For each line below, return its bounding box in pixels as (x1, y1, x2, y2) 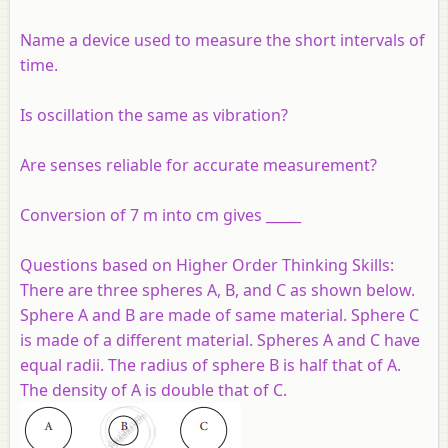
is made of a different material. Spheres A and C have (20, 328, 420, 351)
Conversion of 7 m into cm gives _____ (20, 203, 301, 226)
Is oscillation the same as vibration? (20, 103, 288, 126)
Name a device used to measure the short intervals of (20, 28, 425, 51)
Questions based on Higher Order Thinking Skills (20, 253, 390, 276)
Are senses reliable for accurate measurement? (20, 153, 377, 176)
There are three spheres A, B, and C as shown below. (20, 278, 415, 301)
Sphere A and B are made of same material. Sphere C (20, 303, 419, 326)
